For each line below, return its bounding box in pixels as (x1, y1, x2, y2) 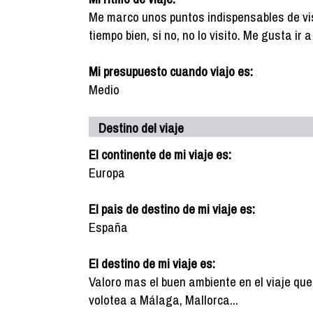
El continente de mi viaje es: (89, 145, 231, 163)
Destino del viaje (99, 119, 184, 137)
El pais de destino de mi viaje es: (89, 200, 255, 218)
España (89, 218, 128, 236)
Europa (89, 163, 125, 182)
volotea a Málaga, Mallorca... (89, 291, 238, 309)
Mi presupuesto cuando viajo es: (89, 62, 253, 80)
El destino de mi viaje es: (89, 254, 215, 272)
